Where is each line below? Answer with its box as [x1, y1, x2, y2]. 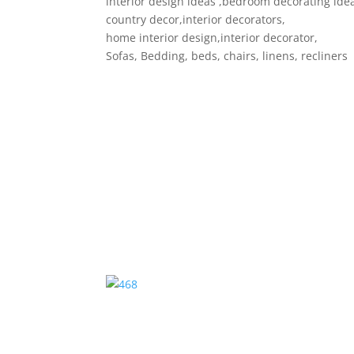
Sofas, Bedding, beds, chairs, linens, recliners [106, 48, 348, 63]
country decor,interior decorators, [106, 12, 286, 27]
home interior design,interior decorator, [106, 30, 318, 45]
